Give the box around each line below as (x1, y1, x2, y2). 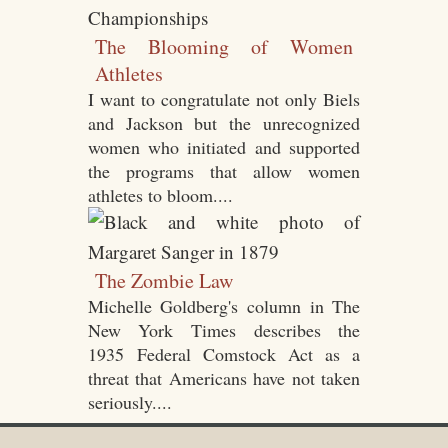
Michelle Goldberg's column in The (87, 293, 361, 318)
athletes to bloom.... (87, 182, 233, 207)
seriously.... (87, 389, 172, 414)
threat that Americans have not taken (87, 365, 361, 390)
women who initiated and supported (87, 134, 361, 159)
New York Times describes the (87, 317, 361, 342)
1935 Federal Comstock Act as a (87, 341, 361, 366)
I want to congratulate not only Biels (87, 86, 361, 111)
